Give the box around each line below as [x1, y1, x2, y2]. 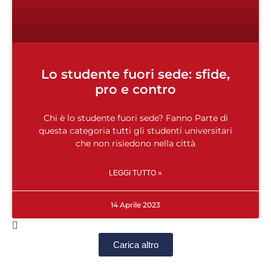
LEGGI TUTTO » [109, 169, 162, 178]
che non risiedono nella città [76, 138, 195, 149]
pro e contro [95, 82, 176, 97]
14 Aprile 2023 [111, 200, 160, 210]
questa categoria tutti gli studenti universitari [39, 125, 232, 137]
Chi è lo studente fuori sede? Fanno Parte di [43, 113, 228, 124]
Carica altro [113, 240, 158, 250]
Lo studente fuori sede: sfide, [41, 67, 230, 82]
